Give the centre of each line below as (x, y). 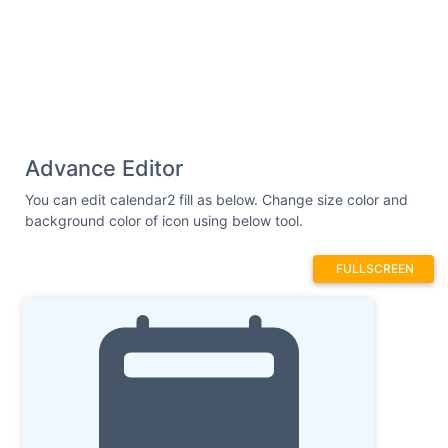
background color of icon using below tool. (164, 220)
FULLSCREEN (375, 268)
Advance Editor (104, 167)
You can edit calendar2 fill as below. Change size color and (216, 199)
